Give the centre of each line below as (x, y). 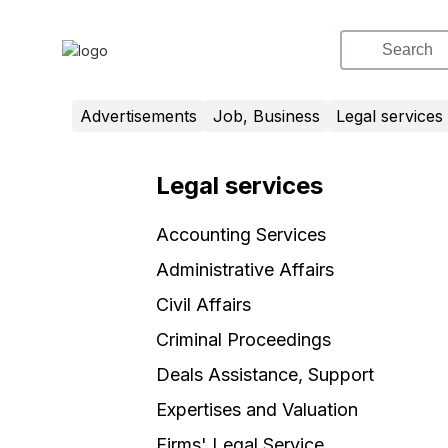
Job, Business (266, 116)
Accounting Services (241, 234)
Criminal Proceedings (243, 339)
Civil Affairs (203, 304)
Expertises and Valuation (257, 409)
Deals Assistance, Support (265, 374)
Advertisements (138, 116)
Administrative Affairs (245, 269)
